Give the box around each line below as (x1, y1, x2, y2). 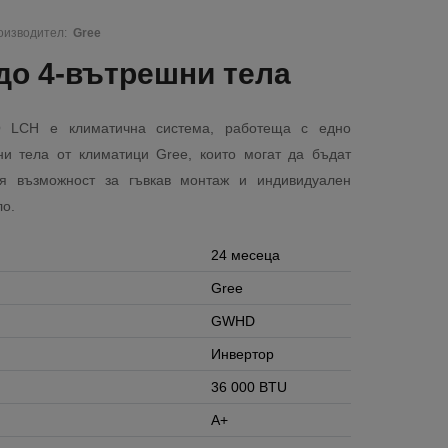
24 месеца (211, 247, 280, 263)
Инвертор (211, 346, 274, 362)
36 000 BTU (211, 379, 287, 395)
